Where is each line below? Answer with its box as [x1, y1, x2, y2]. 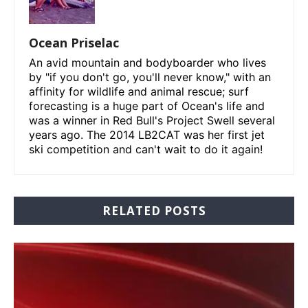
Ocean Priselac [29, 34, 119, 52]
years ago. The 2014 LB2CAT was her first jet [29, 128, 265, 142]
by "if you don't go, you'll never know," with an [29, 70, 271, 85]
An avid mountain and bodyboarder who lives [29, 56, 266, 70]
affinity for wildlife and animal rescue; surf [29, 85, 249, 99]
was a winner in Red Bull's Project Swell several [29, 113, 275, 128]
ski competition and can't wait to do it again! [29, 142, 263, 157]
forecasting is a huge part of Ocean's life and [29, 99, 265, 113]
